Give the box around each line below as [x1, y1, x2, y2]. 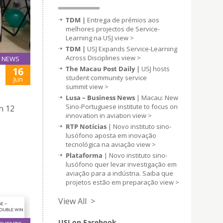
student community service [66, 73, 147, 82]
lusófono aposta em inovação [66, 131, 156, 140]
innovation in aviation [66, 111, 132, 120]
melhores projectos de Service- [66, 24, 160, 33]
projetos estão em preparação [66, 178, 160, 187]
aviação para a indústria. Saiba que [66, 169, 173, 178]
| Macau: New [135, 93, 178, 102]
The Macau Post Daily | [66, 64, 140, 73]
